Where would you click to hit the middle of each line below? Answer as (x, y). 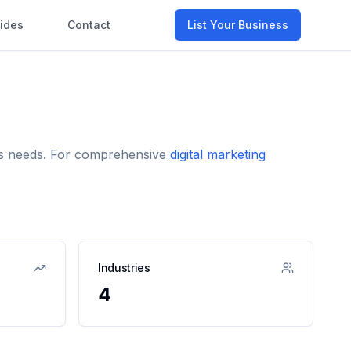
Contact (89, 25)
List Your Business (238, 25)
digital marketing (218, 154)
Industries (124, 268)
